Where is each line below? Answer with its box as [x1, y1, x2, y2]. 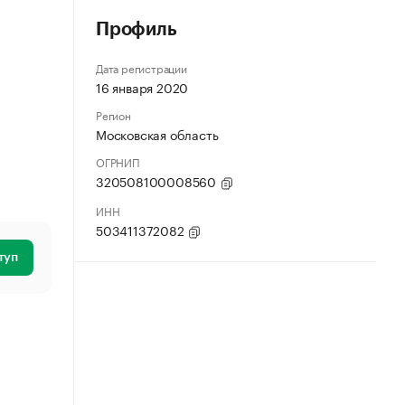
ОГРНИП [96, 153, 140, 170]
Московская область [96, 124, 219, 144]
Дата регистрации [96, 59, 187, 76]
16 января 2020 [96, 77, 189, 97]
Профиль [96, 21, 177, 39]
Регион [96, 106, 131, 123]
